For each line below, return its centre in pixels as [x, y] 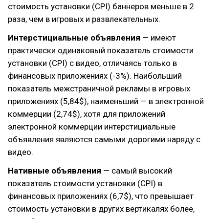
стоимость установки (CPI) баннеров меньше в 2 [101, 6]
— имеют [158, 38]
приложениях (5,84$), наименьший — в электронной [106, 101]
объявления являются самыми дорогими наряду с [104, 139]
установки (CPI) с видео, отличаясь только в [92, 63]
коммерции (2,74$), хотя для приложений [87, 114]
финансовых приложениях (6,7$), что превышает [101, 196]
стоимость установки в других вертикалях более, [101, 209]
